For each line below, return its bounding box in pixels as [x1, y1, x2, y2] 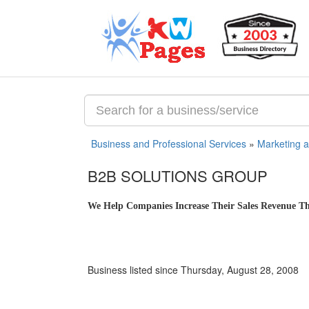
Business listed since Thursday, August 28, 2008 [88, 263, 299, 277]
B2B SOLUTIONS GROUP [88, 165, 268, 186]
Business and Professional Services [91, 137, 246, 150]
